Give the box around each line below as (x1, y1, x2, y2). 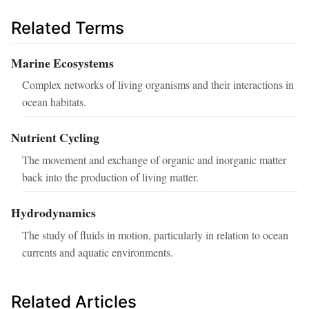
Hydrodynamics (11, 203, 96, 222)
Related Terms (11, 18, 124, 39)
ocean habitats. (22, 94, 86, 110)
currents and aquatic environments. (22, 244, 173, 259)
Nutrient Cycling (11, 128, 99, 147)
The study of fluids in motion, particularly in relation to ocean (22, 227, 288, 242)
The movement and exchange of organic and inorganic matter (22, 152, 286, 168)
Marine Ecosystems (11, 53, 114, 72)
